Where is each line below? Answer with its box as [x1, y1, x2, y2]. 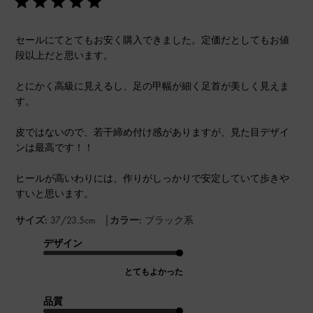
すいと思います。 [15, 187, 94, 200]
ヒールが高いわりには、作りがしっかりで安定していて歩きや [15, 171, 290, 184]
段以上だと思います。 [15, 48, 114, 61]
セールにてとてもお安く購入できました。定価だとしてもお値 [15, 33, 290, 46]
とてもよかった [124, 265, 184, 277]
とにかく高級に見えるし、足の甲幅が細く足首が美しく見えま [15, 79, 290, 92]
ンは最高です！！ [15, 140, 94, 154]
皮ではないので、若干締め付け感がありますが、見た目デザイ [15, 125, 290, 138]
